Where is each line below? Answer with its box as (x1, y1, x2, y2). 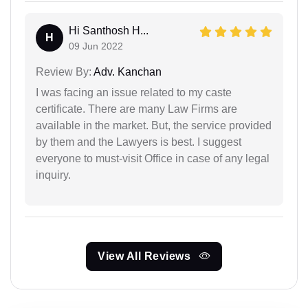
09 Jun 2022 (69, 41, 123, 52)
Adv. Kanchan (91, 66, 162, 78)
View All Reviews (98, 250, 194, 263)
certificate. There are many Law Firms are (36, 103, 237, 115)
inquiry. (36, 169, 71, 181)
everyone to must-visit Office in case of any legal (36, 153, 269, 165)
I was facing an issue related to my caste (36, 87, 232, 99)
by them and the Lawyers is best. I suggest (36, 136, 241, 148)
